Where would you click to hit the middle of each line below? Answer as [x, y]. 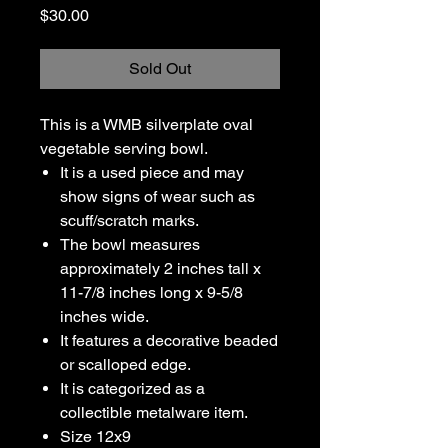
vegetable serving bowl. [126, 148]
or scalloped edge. [127, 364]
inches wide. [106, 316]
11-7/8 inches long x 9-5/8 [151, 292]
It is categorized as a [132, 388]
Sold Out [160, 68]
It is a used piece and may [152, 172]
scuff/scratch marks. [131, 220]
